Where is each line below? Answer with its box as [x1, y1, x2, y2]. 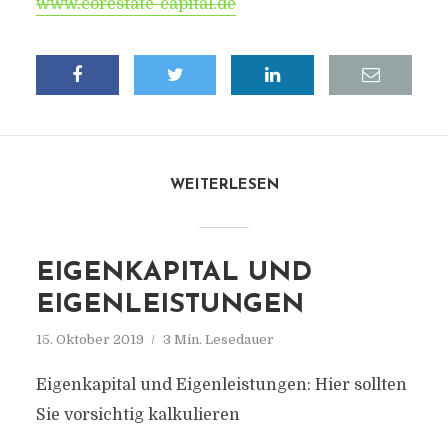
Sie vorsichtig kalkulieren [35, 406, 240, 424]
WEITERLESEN [169, 178, 279, 193]
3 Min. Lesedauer [162, 332, 274, 347]
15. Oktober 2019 [35, 332, 144, 347]
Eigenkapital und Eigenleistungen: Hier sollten [35, 376, 407, 394]
